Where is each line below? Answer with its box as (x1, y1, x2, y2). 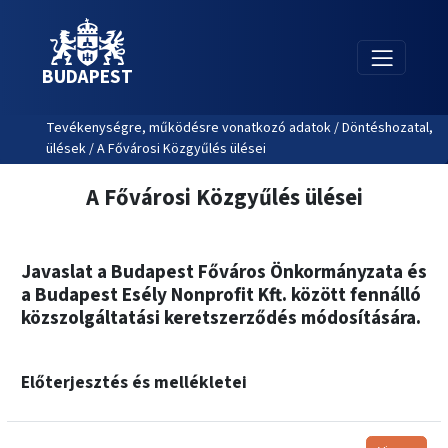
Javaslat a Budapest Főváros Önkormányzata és (21, 257, 427, 286)
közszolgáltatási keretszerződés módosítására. (21, 303, 421, 332)
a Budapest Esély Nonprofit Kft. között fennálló (21, 280, 421, 309)
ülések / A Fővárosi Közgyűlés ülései (45, 139, 266, 160)
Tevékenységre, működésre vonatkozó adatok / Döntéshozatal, (45, 118, 433, 139)
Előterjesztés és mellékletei (21, 369, 247, 395)
